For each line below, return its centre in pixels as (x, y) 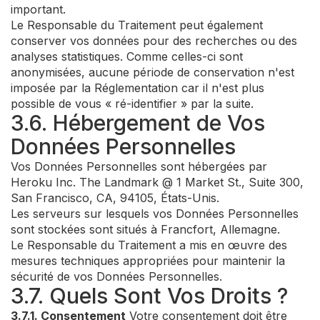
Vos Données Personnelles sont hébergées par (139, 166)
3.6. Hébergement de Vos (138, 123)
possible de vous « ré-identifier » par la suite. (132, 104)
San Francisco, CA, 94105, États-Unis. (115, 198)
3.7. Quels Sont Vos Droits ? (149, 296)
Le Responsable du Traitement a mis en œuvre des (149, 245)
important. (38, 9)
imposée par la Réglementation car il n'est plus (137, 88)
